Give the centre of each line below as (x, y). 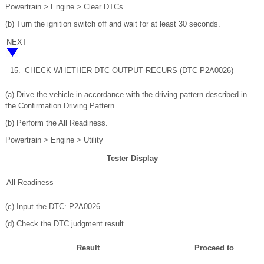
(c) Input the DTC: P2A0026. (54, 206)
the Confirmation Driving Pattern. (61, 105)
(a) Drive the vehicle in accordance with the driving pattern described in (126, 94)
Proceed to (214, 247)
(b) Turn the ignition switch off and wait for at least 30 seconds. (113, 24)
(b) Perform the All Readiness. (57, 123)
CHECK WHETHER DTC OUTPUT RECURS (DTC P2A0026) (129, 70)
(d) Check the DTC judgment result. (66, 223)
